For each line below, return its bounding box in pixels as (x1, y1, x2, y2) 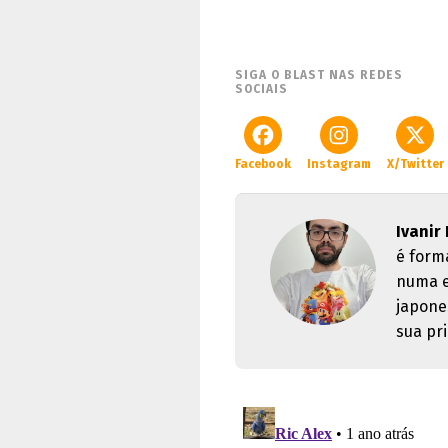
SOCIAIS (235, 82, 288, 96)
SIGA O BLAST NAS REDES (235, 68, 403, 82)
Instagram (307, 157, 371, 171)
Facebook (235, 157, 291, 171)
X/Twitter (386, 157, 444, 171)
